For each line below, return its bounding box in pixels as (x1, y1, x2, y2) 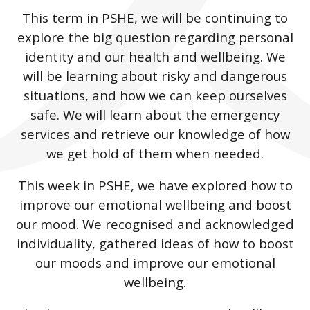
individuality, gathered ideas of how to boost (16, 234, 294, 252)
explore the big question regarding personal (17, 28, 293, 46)
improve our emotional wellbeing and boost (19, 195, 291, 213)
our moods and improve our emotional (35, 253, 275, 271)
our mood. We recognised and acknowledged (16, 215, 294, 232)
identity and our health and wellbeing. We (24, 47, 286, 65)
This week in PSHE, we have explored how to (17, 176, 293, 194)
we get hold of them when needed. (46, 144, 264, 162)
